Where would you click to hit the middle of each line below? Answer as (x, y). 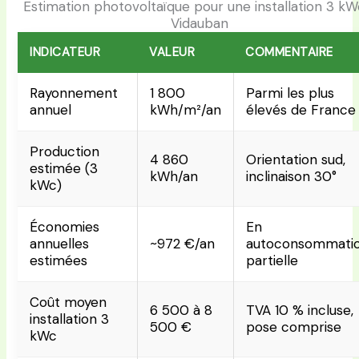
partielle (272, 261)
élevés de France (301, 110)
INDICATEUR (65, 52)
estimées (59, 261)
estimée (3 (64, 169)
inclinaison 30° (292, 177)
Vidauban (200, 24)
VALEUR (172, 52)
